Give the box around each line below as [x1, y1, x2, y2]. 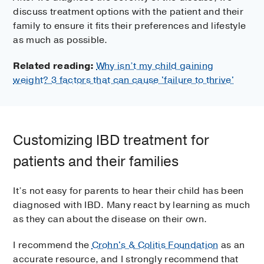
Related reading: [13, 59, 94, 72]
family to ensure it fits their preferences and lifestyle [13, 19, 246, 32]
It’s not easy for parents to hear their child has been [13, 184, 244, 197]
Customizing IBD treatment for [13, 130, 210, 150]
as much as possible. [13, 33, 108, 47]
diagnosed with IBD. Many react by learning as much [13, 198, 250, 212]
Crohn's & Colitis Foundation [91, 238, 219, 252]
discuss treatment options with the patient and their [13, 5, 244, 18]
